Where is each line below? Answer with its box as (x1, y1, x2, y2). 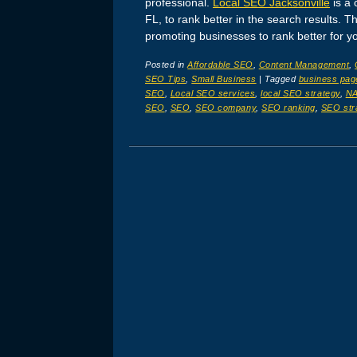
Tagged (265, 74, 299, 84)
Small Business (191, 74, 257, 84)
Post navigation (129, 147, 297, 185)
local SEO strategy (261, 88, 340, 99)
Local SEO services (170, 88, 256, 99)
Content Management (258, 60, 350, 70)
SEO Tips (145, 74, 186, 84)
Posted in (145, 60, 188, 70)
